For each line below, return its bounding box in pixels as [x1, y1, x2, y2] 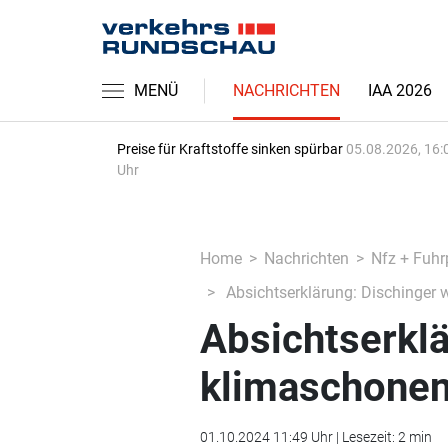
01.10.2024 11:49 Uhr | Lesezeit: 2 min [199, 429, 432, 445]
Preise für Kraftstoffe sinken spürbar [117, 141, 346, 157]
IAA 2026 [368, 81, 432, 100]
